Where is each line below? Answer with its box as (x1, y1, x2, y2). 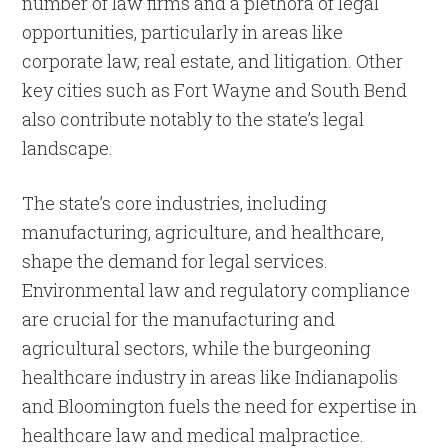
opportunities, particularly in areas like (22, 20, 344, 45)
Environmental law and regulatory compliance (22, 278, 411, 303)
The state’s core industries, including (22, 191, 328, 216)
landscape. (22, 136, 114, 161)
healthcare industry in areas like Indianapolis (22, 365, 399, 390)
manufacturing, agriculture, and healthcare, (22, 220, 385, 245)
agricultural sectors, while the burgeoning (22, 336, 372, 361)
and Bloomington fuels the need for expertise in (22, 394, 418, 419)
